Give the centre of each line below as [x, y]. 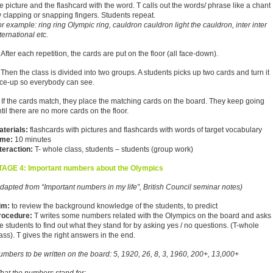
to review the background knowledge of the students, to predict [115, 206]
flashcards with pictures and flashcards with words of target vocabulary [145, 130]
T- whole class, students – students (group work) [113, 149]
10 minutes [32, 140]
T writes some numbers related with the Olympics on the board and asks [153, 216]
